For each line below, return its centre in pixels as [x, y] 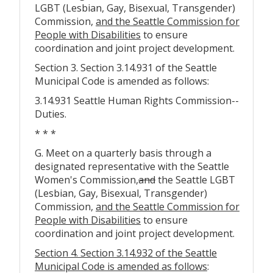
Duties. [51, 114]
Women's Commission [85, 179]
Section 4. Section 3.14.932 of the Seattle [126, 253]
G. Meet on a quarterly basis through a [123, 153]
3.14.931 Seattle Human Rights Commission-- [137, 100]
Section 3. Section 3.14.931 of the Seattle [126, 67]
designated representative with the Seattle [132, 166]
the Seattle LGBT [195, 179]
